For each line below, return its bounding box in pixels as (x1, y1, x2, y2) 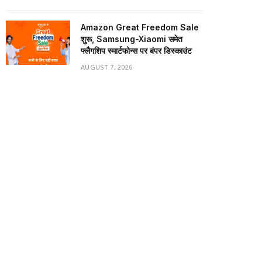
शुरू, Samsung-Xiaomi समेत (81, 34, 182, 44)
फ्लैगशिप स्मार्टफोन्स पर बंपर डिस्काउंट (81, 46, 192, 56)
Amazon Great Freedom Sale (81, 22, 199, 32)
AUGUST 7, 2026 (81, 63, 133, 71)
